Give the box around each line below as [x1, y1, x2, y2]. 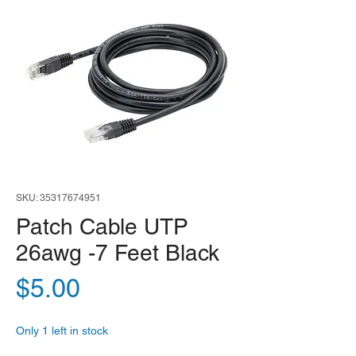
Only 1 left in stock [16, 324, 108, 338]
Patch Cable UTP [16, 214, 188, 240]
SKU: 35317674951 [16, 192, 101, 204]
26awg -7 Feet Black [16, 240, 219, 266]
